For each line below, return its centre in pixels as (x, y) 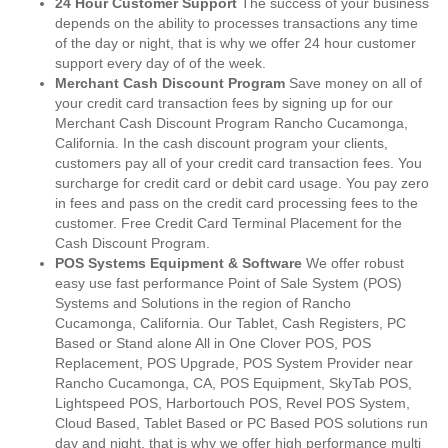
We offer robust (353, 263)
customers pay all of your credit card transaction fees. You (238, 163)
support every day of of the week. (160, 63)
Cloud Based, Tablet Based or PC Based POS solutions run (241, 423)
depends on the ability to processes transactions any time (236, 23)
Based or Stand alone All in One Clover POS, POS (213, 343)
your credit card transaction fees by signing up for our (224, 103)
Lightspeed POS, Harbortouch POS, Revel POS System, (232, 403)
